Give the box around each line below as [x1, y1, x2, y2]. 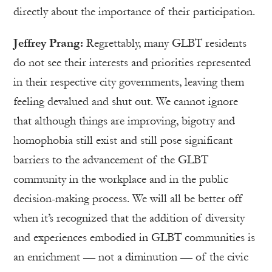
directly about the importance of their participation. [13, 5, 255, 19]
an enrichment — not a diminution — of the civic [13, 250, 248, 264]
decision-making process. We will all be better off [13, 192, 242, 206]
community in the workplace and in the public [13, 172, 228, 186]
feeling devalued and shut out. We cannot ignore [13, 95, 238, 109]
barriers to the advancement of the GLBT [13, 153, 208, 167]
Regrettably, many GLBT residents [86, 36, 246, 50]
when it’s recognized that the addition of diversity [13, 211, 245, 225]
